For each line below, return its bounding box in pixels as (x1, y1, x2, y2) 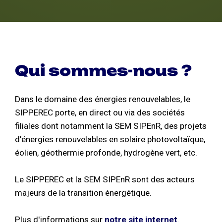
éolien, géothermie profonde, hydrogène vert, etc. (15, 148, 197, 158)
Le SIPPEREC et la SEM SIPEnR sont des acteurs (15, 174, 195, 185)
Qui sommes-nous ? (15, 62, 192, 80)
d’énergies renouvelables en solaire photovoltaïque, (15, 134, 205, 145)
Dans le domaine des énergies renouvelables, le (15, 94, 190, 105)
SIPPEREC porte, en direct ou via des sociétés (15, 108, 185, 118)
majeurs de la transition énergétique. (15, 188, 152, 198)
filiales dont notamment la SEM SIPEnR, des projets (15, 121, 207, 131)
